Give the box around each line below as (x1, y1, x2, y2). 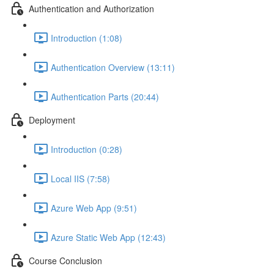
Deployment (29, 113, 75, 126)
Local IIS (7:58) (51, 172, 110, 185)
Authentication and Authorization (29, 2, 154, 15)
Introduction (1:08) (51, 31, 122, 44)
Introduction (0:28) (51, 143, 122, 155)
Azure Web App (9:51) (51, 201, 137, 214)
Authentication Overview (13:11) (51, 61, 175, 73)
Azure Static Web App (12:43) (51, 231, 166, 243)
